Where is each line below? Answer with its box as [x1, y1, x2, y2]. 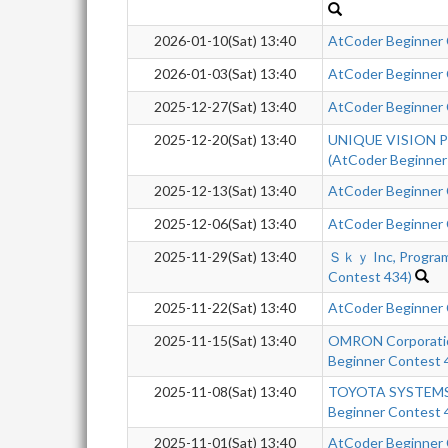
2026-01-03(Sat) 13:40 [154, 65, 296, 82]
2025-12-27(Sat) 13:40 [154, 98, 296, 115]
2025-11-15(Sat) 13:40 [154, 332, 296, 349]
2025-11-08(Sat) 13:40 [154, 383, 296, 400]
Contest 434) [328, 268, 412, 285]
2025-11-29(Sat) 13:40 [154, 248, 296, 265]
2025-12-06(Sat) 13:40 [154, 215, 296, 232]
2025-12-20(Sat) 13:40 [154, 131, 296, 148]
